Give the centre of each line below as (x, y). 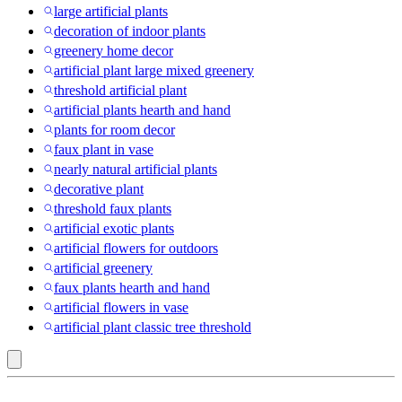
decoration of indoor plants (130, 31)
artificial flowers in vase (121, 308)
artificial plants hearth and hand (142, 110)
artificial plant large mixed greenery (154, 71)
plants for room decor (114, 130)
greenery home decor (114, 51)
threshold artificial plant (120, 91)
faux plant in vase (104, 150)
